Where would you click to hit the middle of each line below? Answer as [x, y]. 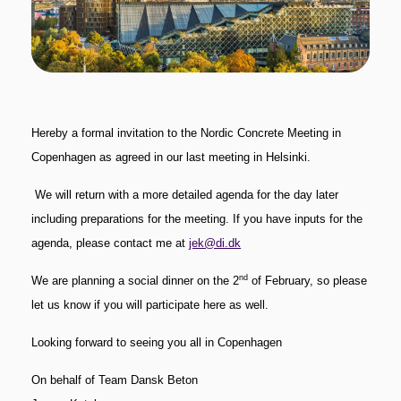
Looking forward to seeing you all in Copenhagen [157, 343]
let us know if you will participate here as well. [150, 305]
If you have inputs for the [298, 219]
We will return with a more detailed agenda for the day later [187, 195]
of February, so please [308, 281]
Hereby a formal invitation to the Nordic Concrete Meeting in [187, 133]
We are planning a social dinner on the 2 [136, 281]
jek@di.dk [215, 243]
